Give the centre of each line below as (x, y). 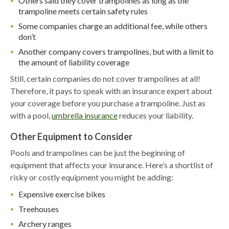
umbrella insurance (85, 116)
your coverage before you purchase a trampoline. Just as (108, 103)
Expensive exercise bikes (62, 194)
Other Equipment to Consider (71, 137)
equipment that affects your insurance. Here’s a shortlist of (112, 165)
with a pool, (31, 116)
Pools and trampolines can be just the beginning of (98, 153)
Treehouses (39, 209)
